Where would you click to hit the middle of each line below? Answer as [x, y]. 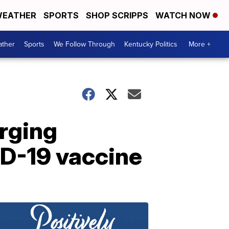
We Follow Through [84, 44]
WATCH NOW [184, 15]
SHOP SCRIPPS [117, 15]
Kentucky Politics [151, 44]
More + [200, 44]
